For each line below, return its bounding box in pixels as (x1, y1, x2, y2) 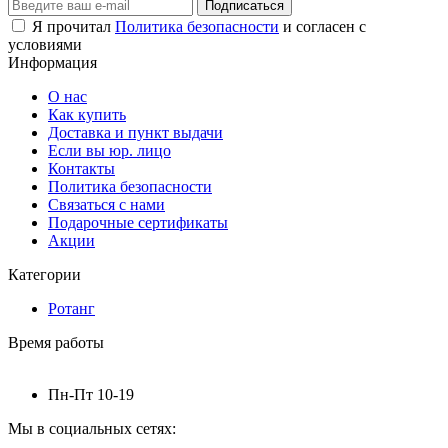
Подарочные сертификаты (48, 213, 228, 231)
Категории (8, 265, 81, 283)
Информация (8, 53, 97, 71)
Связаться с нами (48, 195, 165, 213)
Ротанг (48, 299, 95, 317)
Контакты (48, 159, 115, 177)
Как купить (48, 105, 126, 123)
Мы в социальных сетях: (8, 419, 176, 437)
